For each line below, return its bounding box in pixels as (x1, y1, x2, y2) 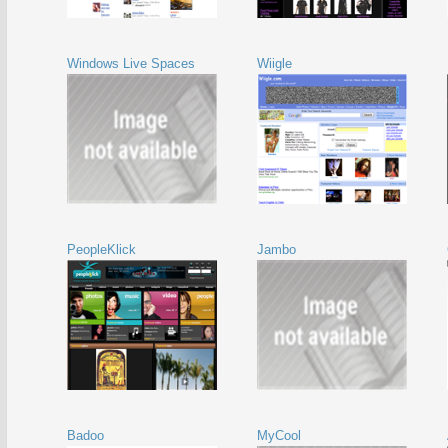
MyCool (257, 428, 301, 443)
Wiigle (257, 56, 292, 71)
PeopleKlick (67, 242, 136, 257)
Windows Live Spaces (67, 56, 195, 71)
